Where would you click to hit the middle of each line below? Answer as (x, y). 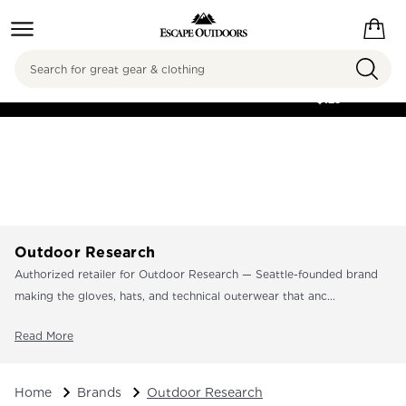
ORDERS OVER (329, 83)
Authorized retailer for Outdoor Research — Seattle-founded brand (196, 274)
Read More (44, 336)
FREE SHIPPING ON (329, 67)
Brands (99, 392)
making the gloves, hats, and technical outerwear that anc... (175, 296)
